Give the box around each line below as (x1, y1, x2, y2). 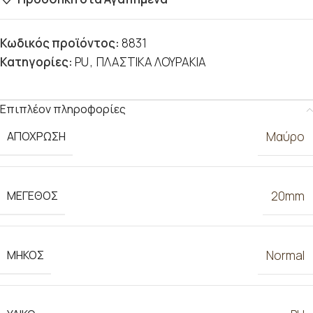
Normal (266, 247, 305, 263)
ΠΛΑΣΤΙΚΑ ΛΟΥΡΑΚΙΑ (96, 54, 206, 70)
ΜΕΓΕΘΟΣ (7, 188, 58, 203)
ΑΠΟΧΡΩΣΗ (7, 129, 66, 144)
